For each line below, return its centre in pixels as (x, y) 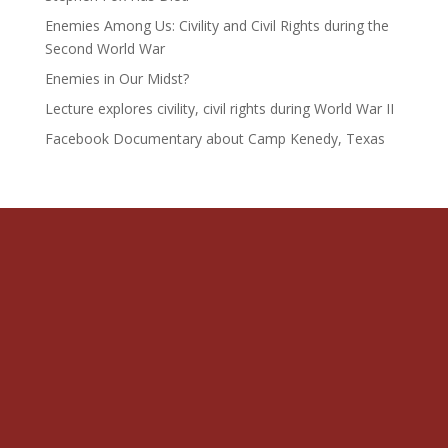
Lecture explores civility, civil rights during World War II (219, 108)
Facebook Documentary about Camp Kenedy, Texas (214, 138)
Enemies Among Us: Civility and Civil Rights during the (216, 25)
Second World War (104, 48)
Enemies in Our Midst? (116, 78)
